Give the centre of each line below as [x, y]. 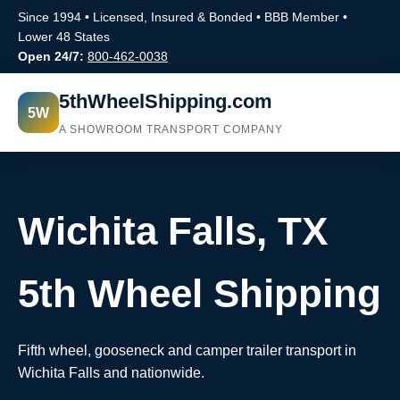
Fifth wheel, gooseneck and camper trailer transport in [187, 350]
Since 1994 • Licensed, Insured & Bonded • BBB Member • [183, 17]
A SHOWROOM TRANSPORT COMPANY [171, 129]
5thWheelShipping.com [166, 101]
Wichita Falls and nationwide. [111, 373]
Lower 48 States [64, 37]
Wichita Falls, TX [173, 231]
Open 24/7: [51, 56]
